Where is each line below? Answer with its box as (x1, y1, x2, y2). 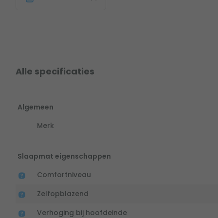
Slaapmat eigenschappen (18, 151, 111, 162)
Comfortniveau (37, 170, 91, 180)
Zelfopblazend (37, 189, 89, 199)
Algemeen (18, 102, 54, 112)
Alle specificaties (16, 65, 94, 78)
